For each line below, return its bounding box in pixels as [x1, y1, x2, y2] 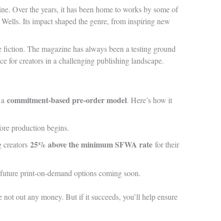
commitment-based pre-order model [7, 94, 127, 106]
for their [152, 139, 179, 150]
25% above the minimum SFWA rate [30, 139, 152, 150]
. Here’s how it [127, 95, 172, 106]
